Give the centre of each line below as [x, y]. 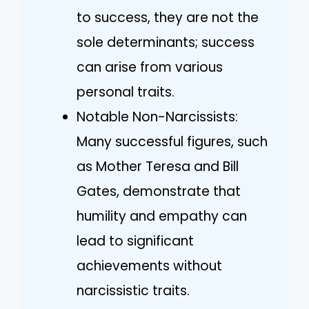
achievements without [149, 266]
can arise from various [150, 67]
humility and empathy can [162, 216]
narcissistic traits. [133, 290]
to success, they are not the [168, 17]
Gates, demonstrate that [159, 191]
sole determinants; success [166, 42]
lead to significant [135, 241]
